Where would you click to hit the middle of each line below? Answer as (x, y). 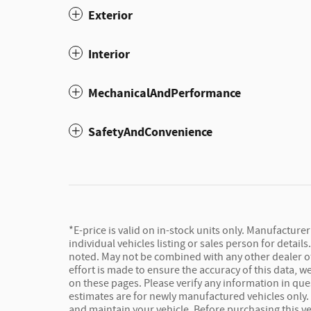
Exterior (110, 16)
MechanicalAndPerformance (165, 94)
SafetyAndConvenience (150, 133)
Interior (109, 55)
